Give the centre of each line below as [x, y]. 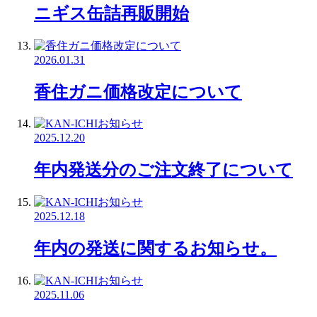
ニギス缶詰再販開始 [111, 13]
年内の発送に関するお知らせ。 [155, 249]
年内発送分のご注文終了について [163, 170]
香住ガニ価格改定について [138, 92]
